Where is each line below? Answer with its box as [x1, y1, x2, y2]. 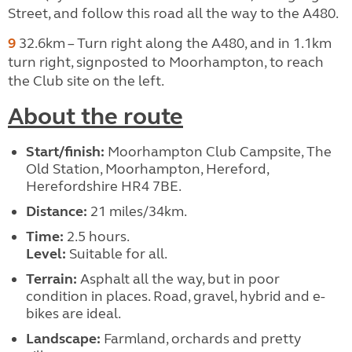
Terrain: [25, 269, 77, 288]
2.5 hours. [63, 227, 130, 245]
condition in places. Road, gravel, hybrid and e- [25, 287, 325, 305]
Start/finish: [25, 142, 104, 160]
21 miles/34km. [86, 202, 187, 220]
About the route [8, 101, 183, 130]
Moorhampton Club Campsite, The [104, 142, 332, 160]
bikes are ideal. [25, 304, 121, 322]
